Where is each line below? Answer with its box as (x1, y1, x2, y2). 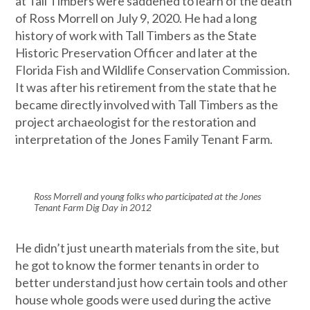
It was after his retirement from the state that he (15, 80, 277, 95)
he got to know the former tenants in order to (15, 257, 259, 273)
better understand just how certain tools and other (15, 275, 289, 290)
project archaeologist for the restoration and (15, 114, 257, 129)
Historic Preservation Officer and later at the (15, 45, 258, 60)
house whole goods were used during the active (15, 292, 272, 307)
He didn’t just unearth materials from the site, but (15, 240, 280, 255)
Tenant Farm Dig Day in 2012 (33, 201, 152, 213)
